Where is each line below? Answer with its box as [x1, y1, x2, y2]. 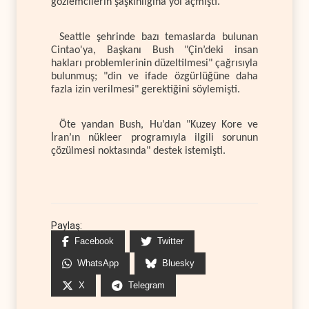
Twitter [157, 236, 183, 247]
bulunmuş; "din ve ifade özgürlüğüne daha [51, 70, 258, 82]
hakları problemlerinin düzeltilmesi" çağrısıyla [51, 57, 258, 69]
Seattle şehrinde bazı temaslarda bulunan [59, 31, 258, 43]
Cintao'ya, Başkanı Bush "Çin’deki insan [51, 44, 258, 56]
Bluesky [162, 258, 195, 269]
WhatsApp [77, 258, 119, 269]
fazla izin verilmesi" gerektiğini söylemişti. [51, 83, 240, 95]
